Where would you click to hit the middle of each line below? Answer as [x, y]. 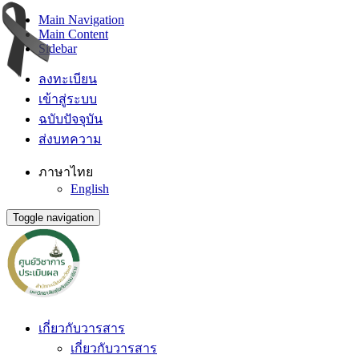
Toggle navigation [53, 218]
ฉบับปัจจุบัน [71, 119]
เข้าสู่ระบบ [68, 99]
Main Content [73, 34]
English [90, 189]
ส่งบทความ [70, 139]
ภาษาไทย [66, 172]
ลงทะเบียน [68, 79]
